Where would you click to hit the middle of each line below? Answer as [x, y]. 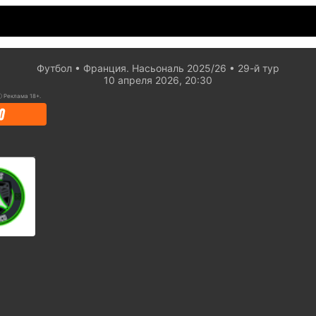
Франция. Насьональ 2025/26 [155, 68]
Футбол [54, 68]
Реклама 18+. [22, 96]
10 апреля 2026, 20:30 [158, 80]
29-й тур [259, 68]
